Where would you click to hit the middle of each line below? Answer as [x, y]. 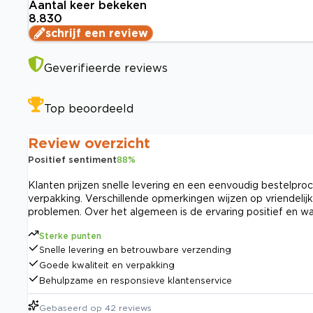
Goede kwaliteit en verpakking [107, 265]
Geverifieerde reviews [106, 68]
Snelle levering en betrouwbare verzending [135, 250]
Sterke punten [70, 236]
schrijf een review [97, 33]
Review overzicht [89, 143]
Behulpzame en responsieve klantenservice [136, 281]
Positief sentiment [72, 160]
